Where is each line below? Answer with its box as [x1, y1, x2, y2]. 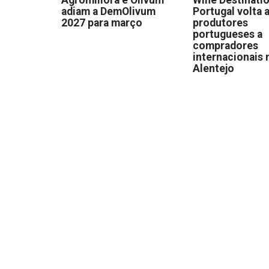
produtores [193, 16, 249, 29]
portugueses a [193, 28, 263, 40]
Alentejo [193, 62, 235, 74]
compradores [193, 39, 259, 52]
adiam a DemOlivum [61, 5, 156, 17]
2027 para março [61, 16, 142, 29]
